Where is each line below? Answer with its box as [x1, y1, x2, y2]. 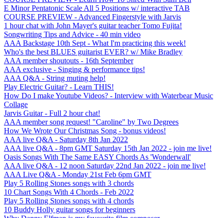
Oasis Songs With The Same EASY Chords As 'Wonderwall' [4, 152, 191, 161]
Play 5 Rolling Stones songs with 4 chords [4, 196, 134, 205]
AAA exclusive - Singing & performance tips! [4, 65, 145, 73]
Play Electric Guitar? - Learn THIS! [4, 82, 114, 91]
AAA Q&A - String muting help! [4, 73, 106, 82]
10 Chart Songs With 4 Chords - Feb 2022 [4, 187, 134, 196]
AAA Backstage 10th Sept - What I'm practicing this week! [4, 38, 186, 47]
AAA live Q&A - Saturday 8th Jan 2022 [4, 135, 128, 144]
